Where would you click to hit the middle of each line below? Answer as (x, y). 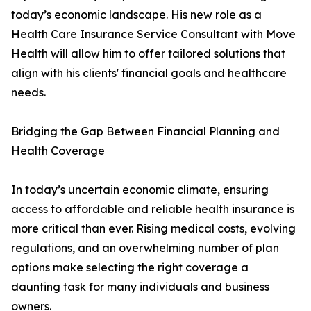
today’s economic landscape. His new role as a (136, 15)
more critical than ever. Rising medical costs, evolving (153, 229)
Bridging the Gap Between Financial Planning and (145, 132)
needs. (28, 93)
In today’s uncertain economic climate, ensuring (140, 190)
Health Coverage (58, 151)
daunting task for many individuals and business (140, 287)
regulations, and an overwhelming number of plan (145, 248)
